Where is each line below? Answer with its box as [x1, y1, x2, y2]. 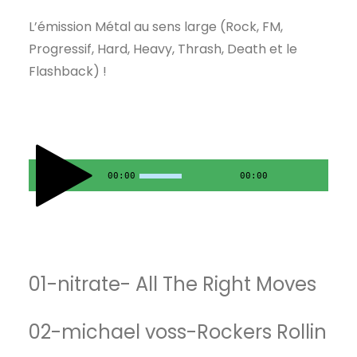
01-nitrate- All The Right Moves [29, 271, 316, 297]
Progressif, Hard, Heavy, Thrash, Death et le [29, 40, 297, 58]
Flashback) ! [29, 62, 107, 80]
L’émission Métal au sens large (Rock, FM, [29, 18, 283, 36]
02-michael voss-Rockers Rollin [29, 319, 327, 345]
